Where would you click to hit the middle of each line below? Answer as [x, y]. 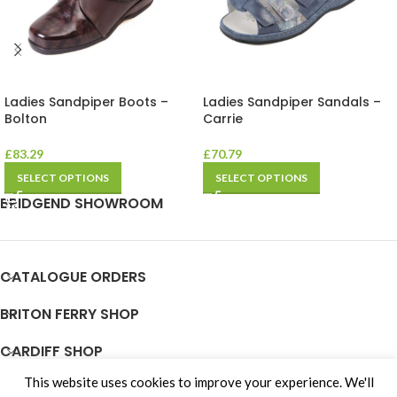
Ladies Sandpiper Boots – [86, 102]
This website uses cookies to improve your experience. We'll [198, 381]
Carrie [223, 119]
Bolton [26, 119]
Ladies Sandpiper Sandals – [292, 102]
